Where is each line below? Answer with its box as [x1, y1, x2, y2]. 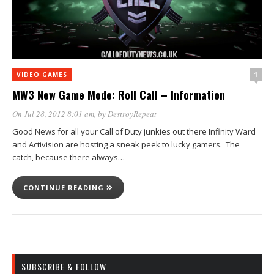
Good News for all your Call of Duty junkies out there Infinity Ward [12, 126, 256, 137]
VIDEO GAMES [17, 70, 67, 79]
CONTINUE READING [23, 183, 106, 192]
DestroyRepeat [108, 108, 157, 119]
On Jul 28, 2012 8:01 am [12, 108, 94, 119]
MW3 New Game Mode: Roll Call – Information [12, 87, 225, 103]
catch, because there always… [12, 152, 125, 163]
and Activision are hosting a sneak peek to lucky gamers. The [12, 139, 240, 150]
